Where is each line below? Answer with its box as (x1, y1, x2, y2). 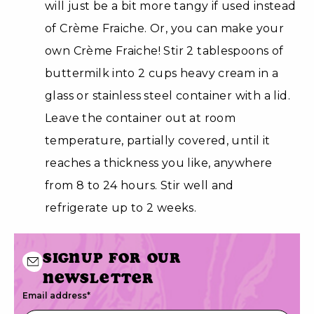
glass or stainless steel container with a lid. (45, 88, 290, 102)
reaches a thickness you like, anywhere (45, 156, 273, 170)
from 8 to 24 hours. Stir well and (45, 178, 234, 192)
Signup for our (43, 248, 182, 266)
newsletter (43, 268, 155, 287)
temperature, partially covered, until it (45, 133, 271, 147)
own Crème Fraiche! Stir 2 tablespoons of (45, 43, 284, 57)
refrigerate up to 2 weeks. (45, 200, 197, 214)
